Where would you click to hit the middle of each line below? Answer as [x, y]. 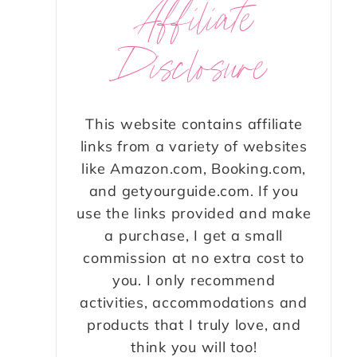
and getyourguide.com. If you [194, 191]
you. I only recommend [194, 280]
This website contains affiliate [194, 124]
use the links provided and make [194, 214]
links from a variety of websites [194, 147]
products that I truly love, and [194, 325]
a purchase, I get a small [194, 236]
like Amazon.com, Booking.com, [194, 169]
